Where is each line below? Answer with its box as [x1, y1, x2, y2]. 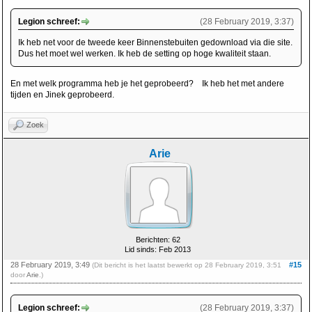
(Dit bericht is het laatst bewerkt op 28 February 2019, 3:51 [92, 261, 281, 269]
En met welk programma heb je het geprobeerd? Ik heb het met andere [10, 79, 284, 88]
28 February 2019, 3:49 [10, 260, 92, 269]
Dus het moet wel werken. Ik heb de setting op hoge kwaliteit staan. [18, 49, 271, 58]
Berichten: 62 [135, 235, 180, 244]
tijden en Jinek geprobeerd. [10, 90, 114, 100]
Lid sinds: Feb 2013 [125, 245, 191, 253]
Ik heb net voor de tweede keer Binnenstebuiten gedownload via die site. [18, 38, 292, 47]
